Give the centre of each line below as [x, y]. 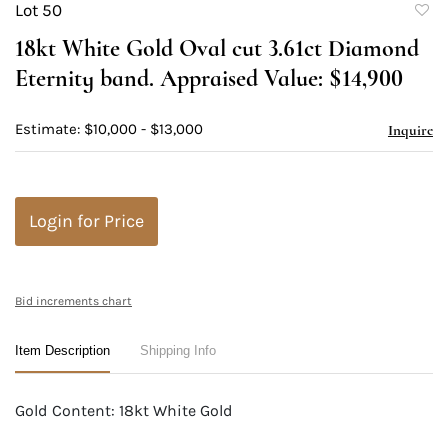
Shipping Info [178, 351]
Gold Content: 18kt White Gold [124, 411]
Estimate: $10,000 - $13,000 [109, 129]
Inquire [410, 130]
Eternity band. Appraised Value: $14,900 [209, 79]
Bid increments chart [73, 301]
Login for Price [86, 221]
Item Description [62, 351]
